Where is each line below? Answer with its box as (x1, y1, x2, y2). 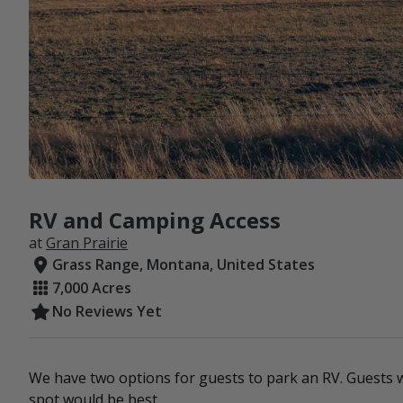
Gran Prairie (46, 233, 128, 254)
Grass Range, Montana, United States (52, 255, 315, 275)
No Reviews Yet (52, 301, 162, 322)
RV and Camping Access (29, 205, 281, 236)
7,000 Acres (52, 278, 131, 299)
